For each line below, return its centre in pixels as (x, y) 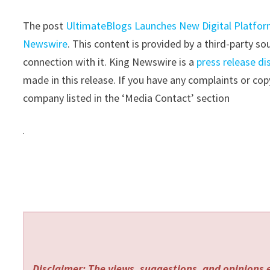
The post (45, 25)
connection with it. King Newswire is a (110, 61)
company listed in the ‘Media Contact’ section (127, 98)
